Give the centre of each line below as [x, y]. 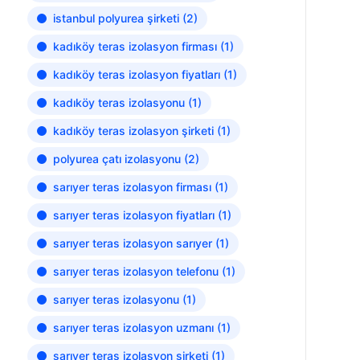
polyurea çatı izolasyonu [117, 159]
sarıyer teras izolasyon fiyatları [133, 215]
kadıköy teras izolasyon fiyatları [136, 74]
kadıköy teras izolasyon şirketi [133, 131]
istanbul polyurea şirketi [116, 18]
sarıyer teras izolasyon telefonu [135, 271]
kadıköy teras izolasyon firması [135, 46]
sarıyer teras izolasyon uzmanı [133, 327]
